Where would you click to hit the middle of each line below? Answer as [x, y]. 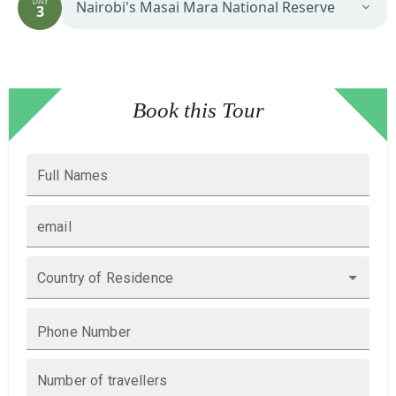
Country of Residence [106, 278]
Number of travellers [103, 381]
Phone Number [84, 332]
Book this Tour [198, 110]
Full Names [73, 175]
